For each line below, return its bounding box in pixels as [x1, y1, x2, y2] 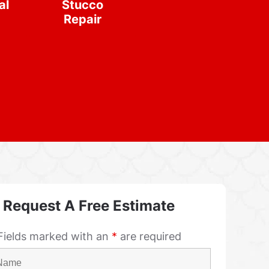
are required [116, 230, 181, 243]
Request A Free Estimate [3, 197, 175, 214]
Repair [64, 12, 102, 26]
